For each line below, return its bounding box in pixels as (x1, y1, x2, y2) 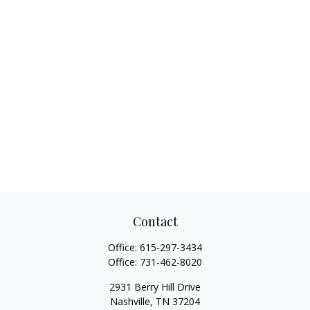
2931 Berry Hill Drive (109, 280, 201, 293)
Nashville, (110, 295, 153, 308)
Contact (132, 213, 178, 230)
